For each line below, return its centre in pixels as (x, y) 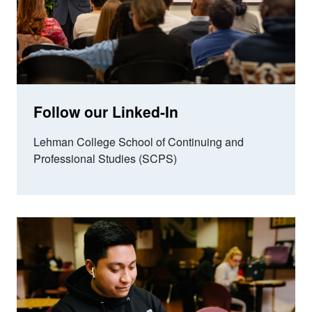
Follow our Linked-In (106, 111)
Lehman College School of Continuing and (139, 141)
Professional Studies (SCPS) (105, 158)
